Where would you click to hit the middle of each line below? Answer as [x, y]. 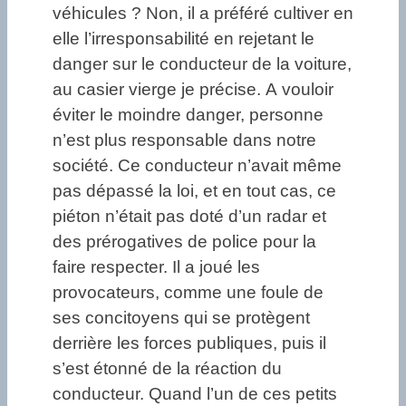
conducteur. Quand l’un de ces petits [195, 394]
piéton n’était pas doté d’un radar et [189, 217]
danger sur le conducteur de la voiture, [202, 64]
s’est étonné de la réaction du [167, 369]
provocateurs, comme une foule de [188, 293]
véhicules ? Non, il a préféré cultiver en [203, 14]
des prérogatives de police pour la [184, 242]
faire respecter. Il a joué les [156, 267]
